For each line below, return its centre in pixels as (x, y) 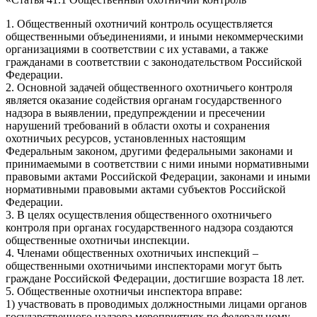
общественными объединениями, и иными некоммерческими (155, 36)
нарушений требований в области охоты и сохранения (138, 125)
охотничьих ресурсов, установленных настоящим (126, 138)
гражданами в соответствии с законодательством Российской (154, 62)
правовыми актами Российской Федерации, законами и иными (158, 176)
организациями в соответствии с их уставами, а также (137, 49)
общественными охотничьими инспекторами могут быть (144, 265)
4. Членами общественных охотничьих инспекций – (132, 253)
